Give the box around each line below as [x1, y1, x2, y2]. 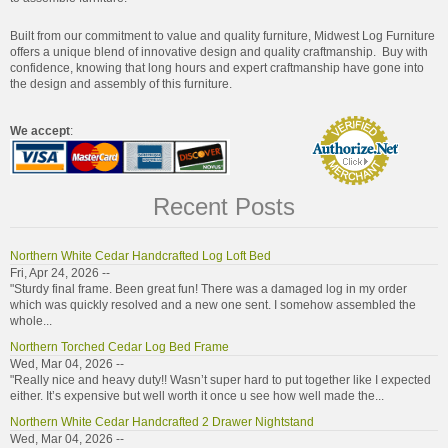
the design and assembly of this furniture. [10, 76, 232, 91]
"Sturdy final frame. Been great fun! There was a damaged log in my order [10, 281, 407, 296]
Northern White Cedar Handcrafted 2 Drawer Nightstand [10, 414, 314, 429]
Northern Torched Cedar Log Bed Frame [10, 339, 229, 354]
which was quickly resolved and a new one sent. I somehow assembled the [10, 297, 416, 312]
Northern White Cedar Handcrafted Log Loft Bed [10, 248, 271, 263]
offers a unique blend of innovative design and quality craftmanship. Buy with [10, 44, 428, 59]
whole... [10, 313, 52, 328]
